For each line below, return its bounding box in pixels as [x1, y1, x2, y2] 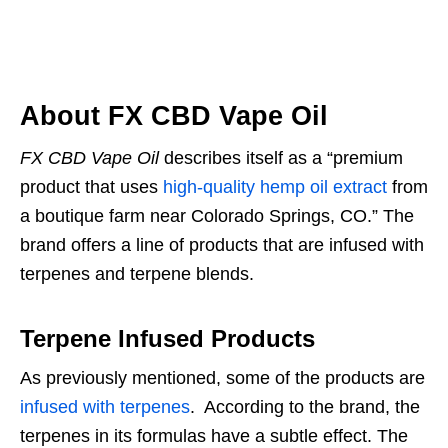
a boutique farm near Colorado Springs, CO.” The [20, 206, 414, 227]
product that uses [20, 177, 163, 198]
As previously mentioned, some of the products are [20, 368, 425, 389]
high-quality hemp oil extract [163, 177, 387, 198]
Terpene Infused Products [20, 325, 315, 353]
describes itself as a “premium [159, 148, 403, 169]
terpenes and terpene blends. [20, 264, 254, 285]
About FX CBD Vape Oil [20, 101, 328, 132]
